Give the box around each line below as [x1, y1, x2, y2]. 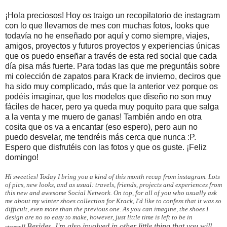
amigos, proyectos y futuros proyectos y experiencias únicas [5, 42, 220, 51]
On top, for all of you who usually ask [113, 189, 217, 197]
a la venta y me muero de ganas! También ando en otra [5, 112, 202, 122]
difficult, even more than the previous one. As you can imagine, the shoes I [5, 205, 208, 213]
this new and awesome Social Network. [5, 189, 113, 197]
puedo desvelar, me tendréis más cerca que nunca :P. [5, 133, 196, 142]
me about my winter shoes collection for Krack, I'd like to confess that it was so [5, 197, 221, 205]
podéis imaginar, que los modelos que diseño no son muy [5, 92, 211, 101]
